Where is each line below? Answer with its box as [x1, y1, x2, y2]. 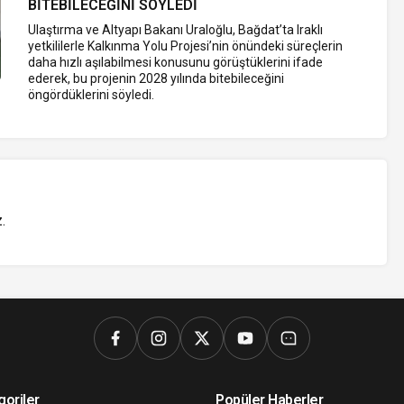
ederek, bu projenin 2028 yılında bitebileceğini [28, 70, 285, 86]
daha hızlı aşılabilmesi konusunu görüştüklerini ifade [28, 54, 324, 69]
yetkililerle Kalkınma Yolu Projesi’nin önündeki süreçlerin [28, 38, 344, 53]
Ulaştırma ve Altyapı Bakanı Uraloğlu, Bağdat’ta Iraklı [28, 22, 324, 37]
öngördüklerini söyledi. [28, 87, 155, 102]
